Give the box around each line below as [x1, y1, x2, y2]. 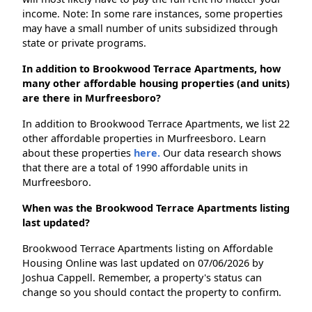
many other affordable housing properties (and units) [22, 77, 290, 91]
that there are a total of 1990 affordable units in [22, 161, 248, 175]
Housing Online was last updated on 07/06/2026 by [22, 256, 263, 270]
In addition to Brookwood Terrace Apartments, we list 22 [22, 117, 290, 131]
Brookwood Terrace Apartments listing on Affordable [22, 242, 273, 256]
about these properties [22, 146, 134, 160]
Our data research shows [160, 146, 281, 160]
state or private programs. [22, 36, 146, 50]
